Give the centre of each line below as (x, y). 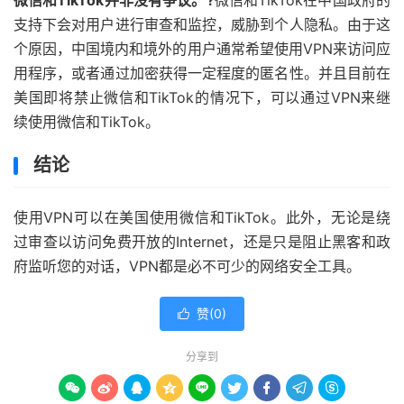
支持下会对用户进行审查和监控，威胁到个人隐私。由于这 (202, 24)
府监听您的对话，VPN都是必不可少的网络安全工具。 (187, 266)
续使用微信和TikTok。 (87, 122)
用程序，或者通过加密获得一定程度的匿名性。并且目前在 (202, 73)
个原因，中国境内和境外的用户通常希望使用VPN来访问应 (202, 49)
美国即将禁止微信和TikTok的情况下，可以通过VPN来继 (202, 97)
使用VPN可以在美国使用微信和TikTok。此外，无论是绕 (202, 217)
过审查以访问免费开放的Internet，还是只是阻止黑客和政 (202, 242)
